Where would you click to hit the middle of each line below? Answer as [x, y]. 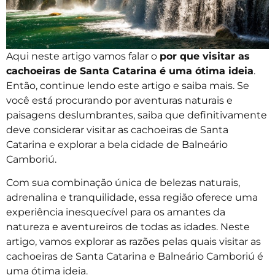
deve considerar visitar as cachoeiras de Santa [117, 130]
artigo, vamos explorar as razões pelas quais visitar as [134, 242]
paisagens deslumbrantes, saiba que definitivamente [137, 115]
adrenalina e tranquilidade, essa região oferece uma [132, 198]
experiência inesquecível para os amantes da [116, 212]
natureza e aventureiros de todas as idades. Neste [128, 227]
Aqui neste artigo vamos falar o [83, 56]
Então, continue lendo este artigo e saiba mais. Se [128, 85]
